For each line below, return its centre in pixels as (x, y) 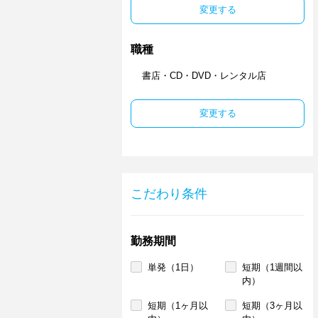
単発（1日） (173, 267)
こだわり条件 (169, 194)
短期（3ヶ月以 (272, 306)
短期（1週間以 (272, 267)
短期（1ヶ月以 (178, 306)
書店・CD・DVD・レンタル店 (204, 76)
